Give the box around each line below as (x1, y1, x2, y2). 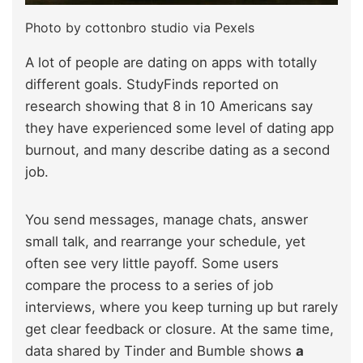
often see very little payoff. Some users (25, 254, 279, 271)
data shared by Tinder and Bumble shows (25, 342, 296, 359)
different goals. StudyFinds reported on (25, 75, 279, 92)
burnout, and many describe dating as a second (25, 141, 330, 158)
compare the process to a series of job (25, 276, 273, 293)
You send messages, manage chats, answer (25, 211, 308, 228)
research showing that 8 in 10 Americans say (25, 97, 313, 114)
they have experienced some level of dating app (25, 119, 334, 136)
